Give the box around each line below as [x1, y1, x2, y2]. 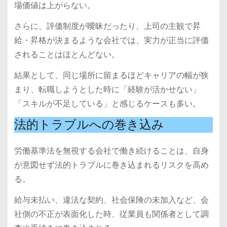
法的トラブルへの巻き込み [14, 118, 164, 132]
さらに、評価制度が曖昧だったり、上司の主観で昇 [14, 20, 201, 32]
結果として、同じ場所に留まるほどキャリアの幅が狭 [14, 69, 209, 81]
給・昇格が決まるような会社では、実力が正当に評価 [14, 34, 209, 46]
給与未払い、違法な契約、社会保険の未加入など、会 [14, 194, 209, 206]
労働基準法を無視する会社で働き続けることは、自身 [14, 145, 209, 157]
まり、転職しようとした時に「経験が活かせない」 [14, 83, 201, 95]
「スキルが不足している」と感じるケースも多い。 [14, 97, 201, 109]
